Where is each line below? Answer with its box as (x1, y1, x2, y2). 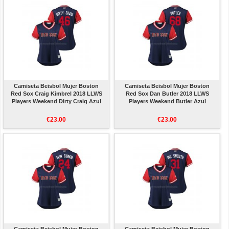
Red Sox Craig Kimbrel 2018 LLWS (10, 90, 102, 97)
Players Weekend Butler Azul (128, 98, 206, 105)
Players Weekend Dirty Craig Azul (11, 98, 101, 105)
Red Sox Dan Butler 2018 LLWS (125, 90, 209, 97)
